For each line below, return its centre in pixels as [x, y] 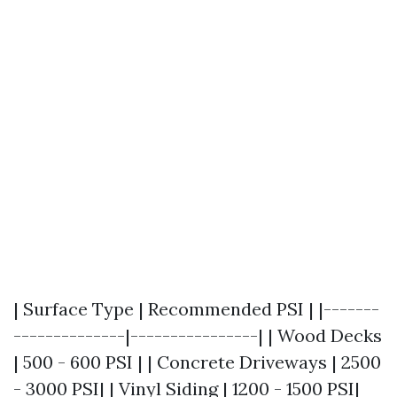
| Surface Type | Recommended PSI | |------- [196, 309]
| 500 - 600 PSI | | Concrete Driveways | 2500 [197, 362]
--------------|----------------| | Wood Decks [198, 335]
